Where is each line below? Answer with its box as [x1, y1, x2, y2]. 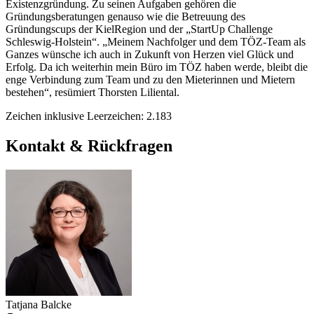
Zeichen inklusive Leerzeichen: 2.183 [6, 109, 172, 122]
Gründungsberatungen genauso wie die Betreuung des [6, 10, 245, 22]
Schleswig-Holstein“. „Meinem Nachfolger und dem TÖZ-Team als [6, 35, 306, 48]
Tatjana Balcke [6, 298, 71, 310]
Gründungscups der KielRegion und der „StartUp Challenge [6, 22, 273, 35]
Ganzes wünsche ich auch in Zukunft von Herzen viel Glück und [6, 48, 294, 60]
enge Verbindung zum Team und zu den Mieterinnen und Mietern [6, 73, 295, 86]
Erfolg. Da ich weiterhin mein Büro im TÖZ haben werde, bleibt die [6, 60, 308, 73]
